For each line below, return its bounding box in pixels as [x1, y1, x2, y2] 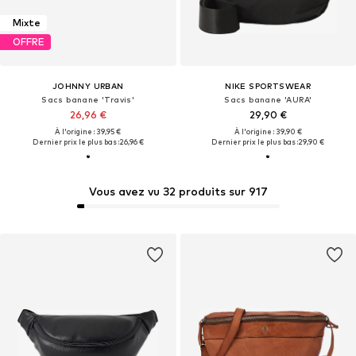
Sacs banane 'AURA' [224, 94, 312, 104]
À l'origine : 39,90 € [234, 126, 302, 136]
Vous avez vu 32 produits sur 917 [88, 184, 268, 199]
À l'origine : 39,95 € [55, 126, 122, 136]
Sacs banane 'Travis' [41, 94, 135, 104]
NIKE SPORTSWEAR [225, 80, 311, 91]
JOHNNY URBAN [52, 80, 124, 91]
